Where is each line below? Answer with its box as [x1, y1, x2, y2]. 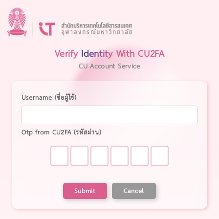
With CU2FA [112, 45, 164, 60]
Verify [55, 45, 82, 60]
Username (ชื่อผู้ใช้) [22, 92, 76, 102]
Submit [74, 185, 96, 196]
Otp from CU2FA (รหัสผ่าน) [22, 127, 101, 137]
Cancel [124, 185, 145, 196]
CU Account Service [79, 60, 140, 71]
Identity [81, 45, 113, 60]
